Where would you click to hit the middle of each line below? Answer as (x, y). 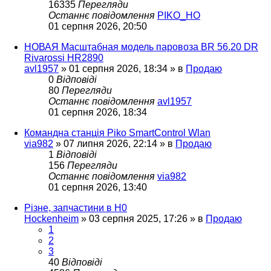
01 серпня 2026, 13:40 (98, 187)
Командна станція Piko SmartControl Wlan (117, 132)
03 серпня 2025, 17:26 (138, 218)
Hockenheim (51, 218)
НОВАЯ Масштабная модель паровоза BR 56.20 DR (141, 47)
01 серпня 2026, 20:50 (98, 26)
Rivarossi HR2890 (64, 57)
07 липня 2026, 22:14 (110, 143)
